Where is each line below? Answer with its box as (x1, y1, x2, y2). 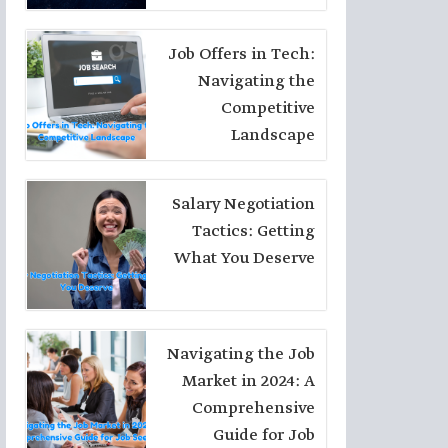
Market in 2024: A (182, 371, 315, 392)
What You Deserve (174, 248, 315, 269)
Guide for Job (213, 425, 315, 446)
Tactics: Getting (192, 221, 315, 242)
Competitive (221, 98, 315, 119)
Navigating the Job (167, 344, 315, 365)
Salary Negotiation (172, 194, 315, 215)
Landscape (231, 125, 315, 146)
